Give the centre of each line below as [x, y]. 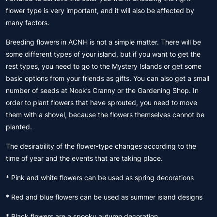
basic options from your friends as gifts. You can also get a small [108, 78]
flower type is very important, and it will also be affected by [100, 10]
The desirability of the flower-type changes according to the [101, 146]
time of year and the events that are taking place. [84, 158]
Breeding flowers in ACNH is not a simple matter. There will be [103, 42]
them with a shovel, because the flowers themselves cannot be [105, 115]
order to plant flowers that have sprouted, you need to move [101, 102]
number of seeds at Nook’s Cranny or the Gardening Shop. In [102, 90]
